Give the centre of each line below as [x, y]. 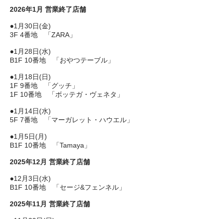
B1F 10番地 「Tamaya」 [50, 145]
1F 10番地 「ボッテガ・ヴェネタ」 [67, 94]
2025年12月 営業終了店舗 [50, 162]
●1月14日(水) [30, 111]
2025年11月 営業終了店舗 [50, 204]
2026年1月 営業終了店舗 [48, 9]
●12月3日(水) [30, 178]
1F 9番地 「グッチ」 [44, 86]
